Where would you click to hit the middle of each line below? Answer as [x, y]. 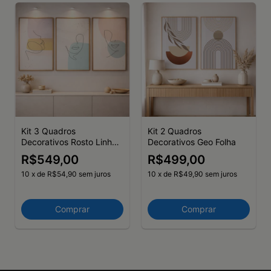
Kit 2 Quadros [175, 131]
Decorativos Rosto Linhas [71, 142]
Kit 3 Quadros [48, 131]
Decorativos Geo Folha [192, 142]
